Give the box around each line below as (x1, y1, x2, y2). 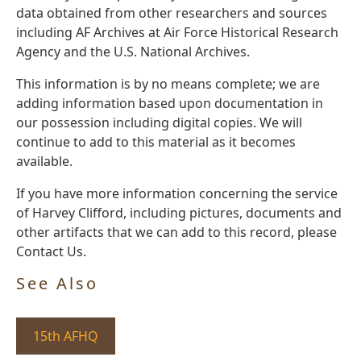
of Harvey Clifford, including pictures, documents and (16, 204, 342, 222)
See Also (16, 272, 98, 295)
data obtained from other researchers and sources (16, 4, 327, 23)
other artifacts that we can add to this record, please (16, 223, 337, 242)
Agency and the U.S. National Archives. (16, 43, 250, 61)
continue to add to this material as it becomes (16, 133, 296, 151)
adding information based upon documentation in (16, 94, 323, 113)
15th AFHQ (33, 327, 98, 346)
